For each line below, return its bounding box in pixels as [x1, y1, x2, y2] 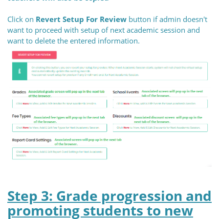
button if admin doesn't [127, 14, 207, 24]
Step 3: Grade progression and [7, 186, 212, 205]
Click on [7, 14, 36, 24]
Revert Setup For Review [36, 14, 127, 24]
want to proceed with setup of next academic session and [7, 24, 200, 35]
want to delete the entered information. [7, 35, 140, 45]
